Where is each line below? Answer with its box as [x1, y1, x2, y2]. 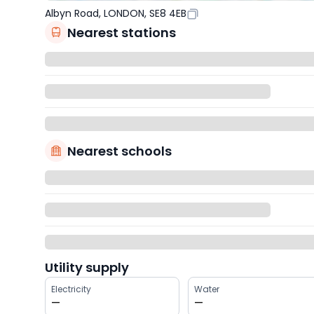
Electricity [51, 283, 91, 296]
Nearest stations [67, 23, 176, 41]
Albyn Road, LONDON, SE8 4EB [45, 6, 186, 21]
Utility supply [45, 259, 129, 277]
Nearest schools [67, 142, 172, 160]
